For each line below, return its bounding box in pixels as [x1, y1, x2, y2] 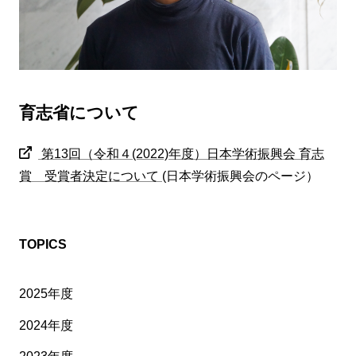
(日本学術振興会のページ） [162, 169, 319, 184]
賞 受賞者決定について [19, 169, 162, 184]
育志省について [19, 103, 139, 122]
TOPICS [19, 238, 67, 252]
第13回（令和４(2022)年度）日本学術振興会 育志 [38, 146, 324, 161]
